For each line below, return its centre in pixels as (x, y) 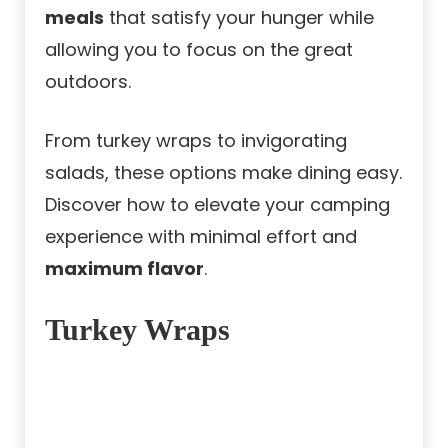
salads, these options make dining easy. (223, 173)
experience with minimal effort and (201, 237)
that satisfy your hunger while (239, 18)
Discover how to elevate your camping (217, 205)
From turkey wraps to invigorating (196, 141)
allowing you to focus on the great (199, 50)
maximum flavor (124, 269)
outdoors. (88, 82)
